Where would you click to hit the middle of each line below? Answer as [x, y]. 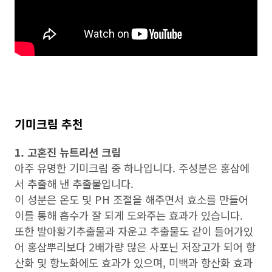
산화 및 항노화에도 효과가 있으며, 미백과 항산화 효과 [134, 262]
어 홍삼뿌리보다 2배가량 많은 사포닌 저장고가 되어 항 [135, 246]
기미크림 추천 [50, 124]
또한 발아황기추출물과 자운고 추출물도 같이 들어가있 [134, 231]
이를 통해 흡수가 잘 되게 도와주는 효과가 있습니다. [129, 215]
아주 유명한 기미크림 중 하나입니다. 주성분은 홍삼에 [132, 168]
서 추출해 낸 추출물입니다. [76, 183]
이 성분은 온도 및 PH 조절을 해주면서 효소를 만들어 [131, 199]
